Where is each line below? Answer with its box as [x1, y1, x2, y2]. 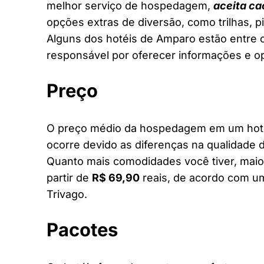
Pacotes [47, 218, 118, 240]
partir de [47, 171, 92, 184]
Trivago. [47, 187, 87, 200]
